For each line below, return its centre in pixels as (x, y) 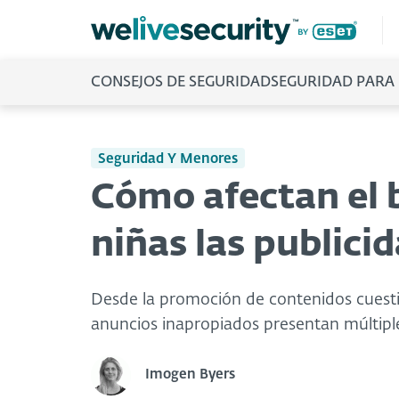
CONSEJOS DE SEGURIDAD (181, 83)
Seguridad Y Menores (168, 159)
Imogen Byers (190, 375)
